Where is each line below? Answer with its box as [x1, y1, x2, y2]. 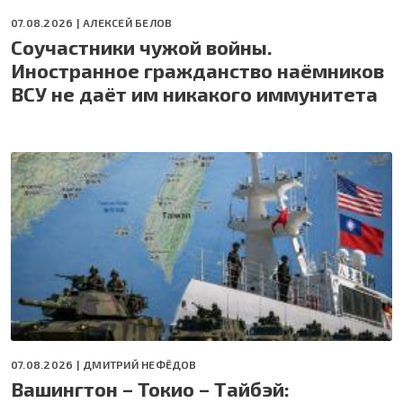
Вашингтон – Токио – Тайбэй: [11, 376, 290, 400]
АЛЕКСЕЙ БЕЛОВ [83, 15, 173, 29]
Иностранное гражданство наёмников [11, 58, 384, 82]
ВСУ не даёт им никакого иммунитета [11, 81, 378, 105]
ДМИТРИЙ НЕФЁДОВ [83, 357, 197, 371]
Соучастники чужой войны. [11, 34, 273, 58]
